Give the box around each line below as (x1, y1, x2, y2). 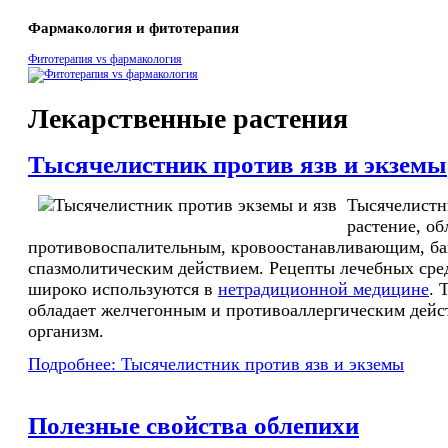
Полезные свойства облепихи (28, 411, 359, 439)
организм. (28, 320, 104, 341)
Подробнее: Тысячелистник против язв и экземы (28, 354, 404, 375)
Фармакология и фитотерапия (28, 20, 239, 37)
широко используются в (28, 278, 218, 299)
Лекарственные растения (28, 102, 348, 134)
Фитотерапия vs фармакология (28, 51, 182, 66)
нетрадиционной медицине (218, 278, 429, 299)
